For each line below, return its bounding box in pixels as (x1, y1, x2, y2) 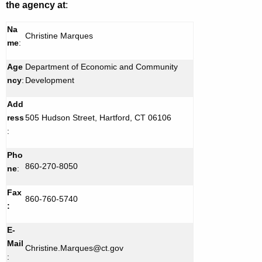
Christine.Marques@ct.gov (25, 243, 123, 253)
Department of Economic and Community (25, 62, 178, 72)
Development (25, 75, 74, 85)
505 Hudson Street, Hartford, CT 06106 (25, 113, 171, 123)
